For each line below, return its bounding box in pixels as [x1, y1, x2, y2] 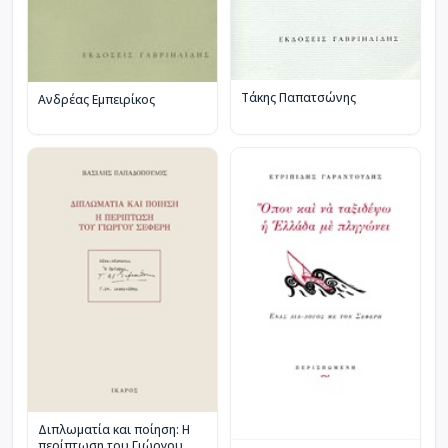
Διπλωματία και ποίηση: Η [38, 420, 190, 438]
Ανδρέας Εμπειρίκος [38, 91, 155, 109]
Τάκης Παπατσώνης [241, 89, 356, 107]
